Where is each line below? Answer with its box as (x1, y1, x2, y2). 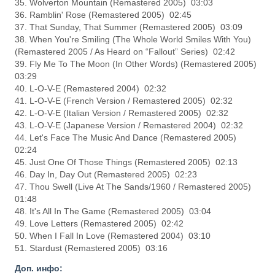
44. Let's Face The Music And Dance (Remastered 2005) (15, 133, 239, 143)
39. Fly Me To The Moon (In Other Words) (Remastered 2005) (15, 59, 260, 69)
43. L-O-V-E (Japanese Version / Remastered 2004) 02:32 (15, 120, 244, 131)
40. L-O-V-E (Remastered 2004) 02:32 (15, 83, 167, 94)
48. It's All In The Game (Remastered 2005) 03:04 (15, 206, 212, 217)
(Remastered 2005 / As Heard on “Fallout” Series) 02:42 (15, 47, 236, 57)
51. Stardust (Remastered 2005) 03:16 (15, 243, 168, 254)
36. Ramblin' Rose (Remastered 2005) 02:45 (15, 10, 192, 20)
